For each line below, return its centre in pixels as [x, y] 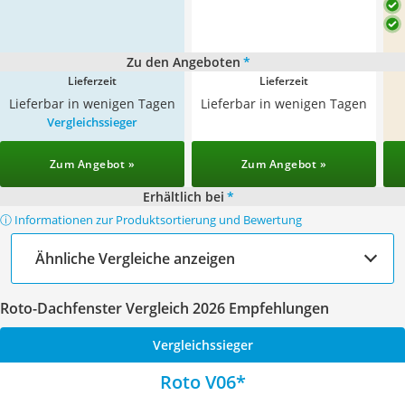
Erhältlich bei [183, 197]
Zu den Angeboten [183, 62]
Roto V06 [198, 382]
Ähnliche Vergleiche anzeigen [135, 258]
